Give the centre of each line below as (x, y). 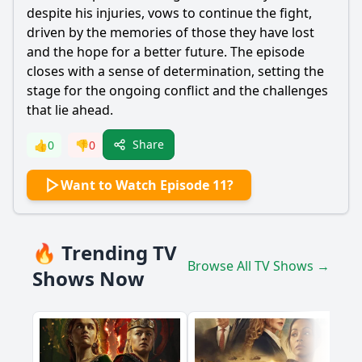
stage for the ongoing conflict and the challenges (177, 90)
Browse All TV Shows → (259, 266)
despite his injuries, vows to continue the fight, (169, 13)
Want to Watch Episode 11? (147, 185)
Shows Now (88, 278)
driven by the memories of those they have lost (170, 32)
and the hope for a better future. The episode (166, 52)
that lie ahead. (70, 110)
